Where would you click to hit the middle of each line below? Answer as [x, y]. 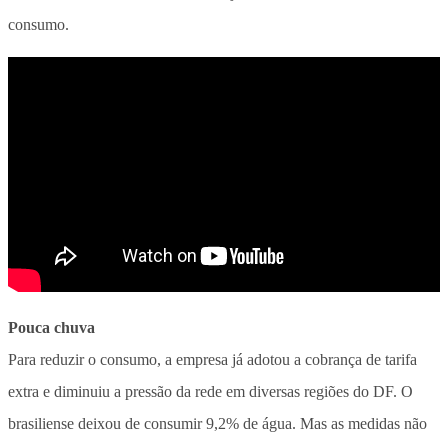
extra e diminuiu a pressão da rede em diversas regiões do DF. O [210, 391]
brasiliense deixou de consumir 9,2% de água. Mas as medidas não [217, 423]
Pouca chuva [51, 327]
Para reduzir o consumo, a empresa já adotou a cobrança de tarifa [212, 359]
